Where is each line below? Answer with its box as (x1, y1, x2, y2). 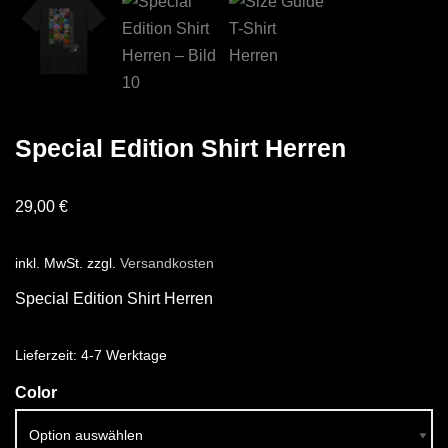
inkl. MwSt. (15, 255, 83, 272)
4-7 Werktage (81, 347, 167, 364)
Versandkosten (120, 255, 214, 272)
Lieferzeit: (15, 347, 81, 364)
